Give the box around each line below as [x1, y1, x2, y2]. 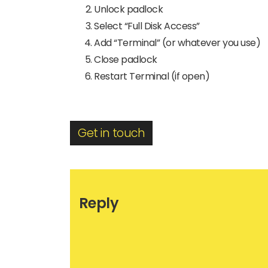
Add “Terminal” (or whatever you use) [94, 35, 260, 50]
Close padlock [94, 52, 157, 66]
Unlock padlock [94, 2, 163, 16]
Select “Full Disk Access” [94, 19, 200, 33]
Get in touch [78, 124, 145, 141]
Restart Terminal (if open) [94, 69, 209, 83]
